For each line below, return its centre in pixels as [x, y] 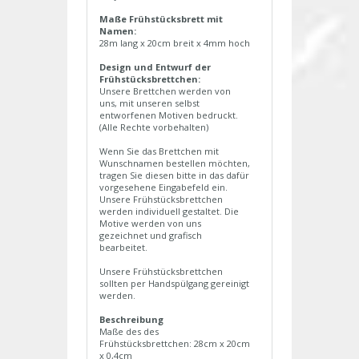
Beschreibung [131, 320]
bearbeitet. [123, 248]
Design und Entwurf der [155, 67]
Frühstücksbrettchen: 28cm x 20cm [175, 344]
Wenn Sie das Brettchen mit [159, 151]
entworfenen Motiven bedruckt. [169, 115]
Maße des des [129, 332]
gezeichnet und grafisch [151, 236]
